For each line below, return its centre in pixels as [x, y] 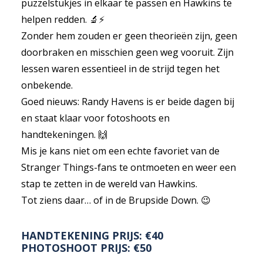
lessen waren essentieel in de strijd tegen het [120, 69]
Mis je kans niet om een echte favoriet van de [120, 151]
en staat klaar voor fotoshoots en [95, 118]
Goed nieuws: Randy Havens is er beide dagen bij [128, 102]
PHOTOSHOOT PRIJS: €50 [86, 248]
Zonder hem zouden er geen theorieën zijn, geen [129, 36]
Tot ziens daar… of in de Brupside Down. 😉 [116, 200]
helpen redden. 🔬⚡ [63, 19]
